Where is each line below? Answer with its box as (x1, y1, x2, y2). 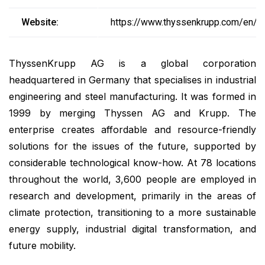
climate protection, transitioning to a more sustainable (9, 206, 256, 219)
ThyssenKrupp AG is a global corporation (9, 57, 256, 70)
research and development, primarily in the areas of (9, 190, 256, 202)
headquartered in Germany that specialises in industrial (9, 74, 256, 86)
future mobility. (9, 240, 76, 252)
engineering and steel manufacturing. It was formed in (9, 91, 256, 103)
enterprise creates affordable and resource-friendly (9, 124, 256, 136)
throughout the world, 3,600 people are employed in (9, 173, 256, 186)
